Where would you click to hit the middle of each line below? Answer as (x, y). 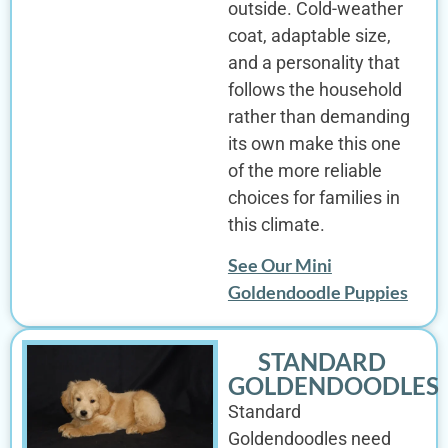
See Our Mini (279, 265)
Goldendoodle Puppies (317, 292)
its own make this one (314, 143)
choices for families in (313, 197)
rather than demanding (318, 116)
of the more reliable (304, 170)
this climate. (276, 224)
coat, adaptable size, (309, 35)
